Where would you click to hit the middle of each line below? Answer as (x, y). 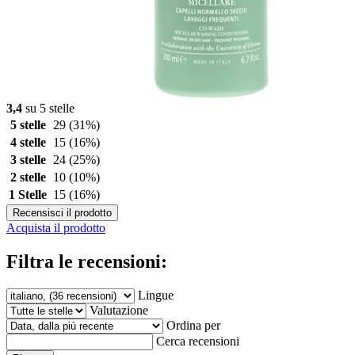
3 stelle (28, 159)
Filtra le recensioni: (87, 261)
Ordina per (193, 325)
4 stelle (28, 142)
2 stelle (28, 177)
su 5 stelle (48, 108)
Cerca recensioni (198, 341)
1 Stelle (28, 194)
